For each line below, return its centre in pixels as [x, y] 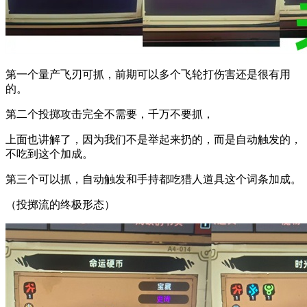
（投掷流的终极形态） [60, 204]
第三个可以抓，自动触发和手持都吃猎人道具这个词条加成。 [153, 179]
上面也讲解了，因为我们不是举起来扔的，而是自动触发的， [153, 139]
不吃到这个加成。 [49, 153]
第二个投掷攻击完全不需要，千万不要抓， [110, 114]
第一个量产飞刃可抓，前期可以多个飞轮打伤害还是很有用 [148, 74]
